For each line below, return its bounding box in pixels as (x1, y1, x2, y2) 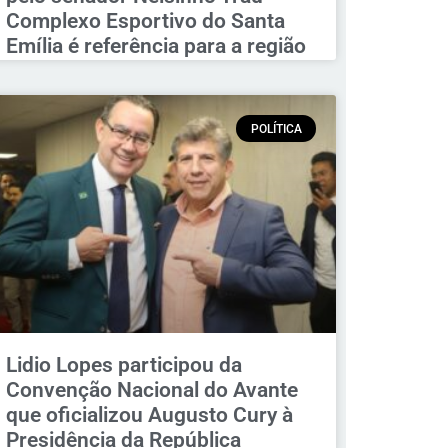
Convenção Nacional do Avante (5, 377, 298, 402)
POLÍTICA (250, 121, 302, 136)
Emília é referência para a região (5, 34, 306, 59)
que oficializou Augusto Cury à (5, 402, 293, 427)
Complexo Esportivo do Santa (5, 9, 285, 34)
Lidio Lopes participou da (5, 352, 242, 377)
